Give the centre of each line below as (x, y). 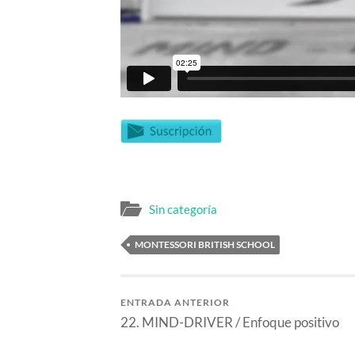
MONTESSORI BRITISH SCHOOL (205, 245)
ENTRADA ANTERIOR (175, 303)
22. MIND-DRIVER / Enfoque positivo (230, 323)
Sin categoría (183, 210)
